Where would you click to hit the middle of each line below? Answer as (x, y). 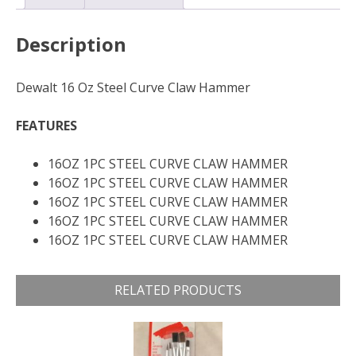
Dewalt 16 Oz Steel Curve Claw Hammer (133, 87)
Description (71, 44)
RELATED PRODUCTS (178, 290)
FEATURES (46, 125)
